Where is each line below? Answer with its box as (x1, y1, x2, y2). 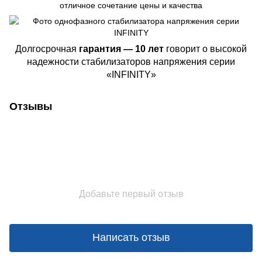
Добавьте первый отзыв (78, 188, 184, 199)
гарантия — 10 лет (79, 43, 166, 54)
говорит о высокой (166, 43, 247, 54)
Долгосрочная (15, 43, 79, 54)
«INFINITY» (106, 69, 156, 80)
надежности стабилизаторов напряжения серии (27, 56, 235, 67)
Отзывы (9, 100, 52, 112)
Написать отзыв (92, 232, 170, 244)
